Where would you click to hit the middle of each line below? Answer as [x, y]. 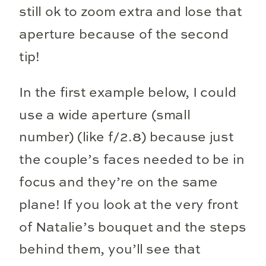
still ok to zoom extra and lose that [131, 12]
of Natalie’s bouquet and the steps [133, 228]
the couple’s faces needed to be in [132, 160]
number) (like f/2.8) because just [126, 138]
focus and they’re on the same [118, 183]
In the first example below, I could [128, 93]
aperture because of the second [124, 35]
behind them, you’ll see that [110, 250]
